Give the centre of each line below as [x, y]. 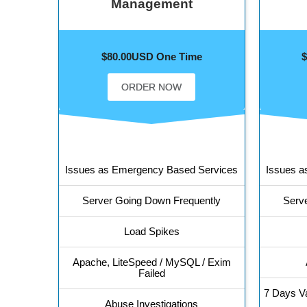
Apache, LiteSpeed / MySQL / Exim [151, 262]
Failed [151, 273]
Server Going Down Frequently [152, 201]
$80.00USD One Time [151, 57]
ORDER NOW [152, 87]
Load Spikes [151, 232]
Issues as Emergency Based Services [152, 170]
